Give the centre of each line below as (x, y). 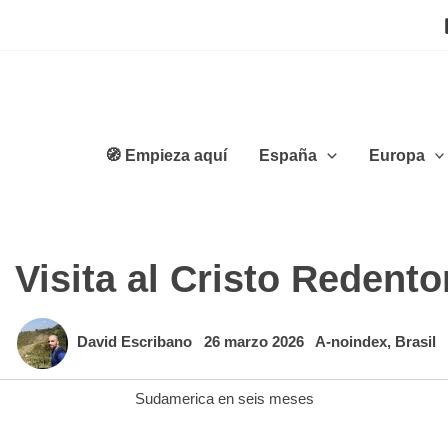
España (288, 155)
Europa (396, 155)
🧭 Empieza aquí (166, 155)
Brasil (415, 342)
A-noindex (351, 342)
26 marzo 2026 (256, 342)
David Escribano (136, 342)
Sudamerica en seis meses (224, 398)
